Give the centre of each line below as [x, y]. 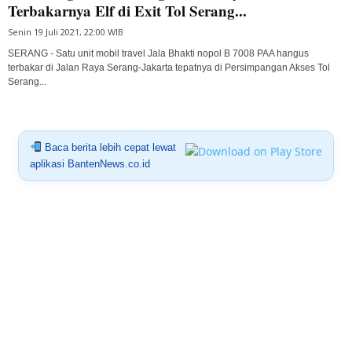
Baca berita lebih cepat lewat [108, 147]
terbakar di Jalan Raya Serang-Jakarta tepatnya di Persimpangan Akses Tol [169, 67]
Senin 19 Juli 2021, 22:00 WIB [66, 31]
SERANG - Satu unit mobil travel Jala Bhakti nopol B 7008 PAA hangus [158, 53]
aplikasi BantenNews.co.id [90, 163]
